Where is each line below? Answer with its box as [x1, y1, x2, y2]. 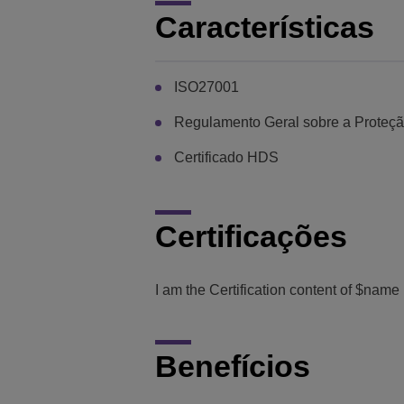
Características [155, 9, 374, 44]
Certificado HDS [174, 149, 279, 165]
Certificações [155, 218, 347, 253]
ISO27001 [174, 78, 239, 95]
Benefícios [155, 349, 310, 384]
